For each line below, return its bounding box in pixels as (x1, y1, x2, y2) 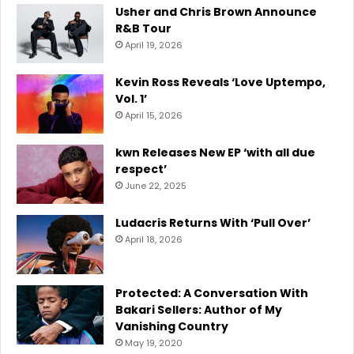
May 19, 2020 (125, 336, 183, 349)
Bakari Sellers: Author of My (115, 301, 282, 318)
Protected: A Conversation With (115, 284, 308, 301)
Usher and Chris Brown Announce (115, 3, 317, 20)
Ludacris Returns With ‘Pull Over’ (115, 214, 311, 231)
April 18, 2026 (125, 232, 183, 246)
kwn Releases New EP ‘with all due (115, 144, 315, 160)
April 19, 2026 (125, 38, 183, 51)
